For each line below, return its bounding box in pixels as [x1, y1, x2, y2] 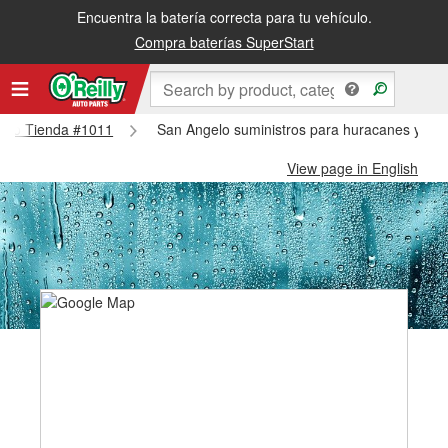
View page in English [287, 158, 418, 178]
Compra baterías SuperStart [134, 32, 314, 52]
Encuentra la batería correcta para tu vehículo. [76, 7, 372, 27]
